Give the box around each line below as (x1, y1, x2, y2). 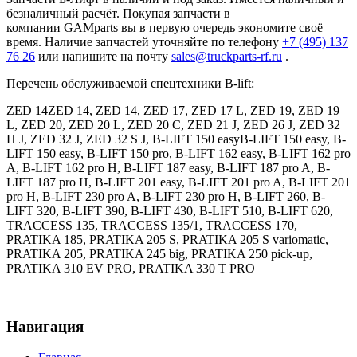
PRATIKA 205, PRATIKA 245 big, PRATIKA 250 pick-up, (6, 247, 312, 261)
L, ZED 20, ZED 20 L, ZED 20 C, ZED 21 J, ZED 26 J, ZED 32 (6, 118, 340, 132)
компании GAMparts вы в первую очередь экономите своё (6, 21, 323, 35)
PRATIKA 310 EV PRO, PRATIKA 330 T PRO (6, 261, 255, 276)
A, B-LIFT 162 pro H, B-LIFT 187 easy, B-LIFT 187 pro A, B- (6, 161, 330, 175)
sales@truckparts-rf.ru (171, 49, 282, 64)
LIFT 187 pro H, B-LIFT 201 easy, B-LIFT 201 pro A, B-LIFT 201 (6, 175, 351, 190)
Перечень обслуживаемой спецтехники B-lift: (6, 76, 254, 91)
